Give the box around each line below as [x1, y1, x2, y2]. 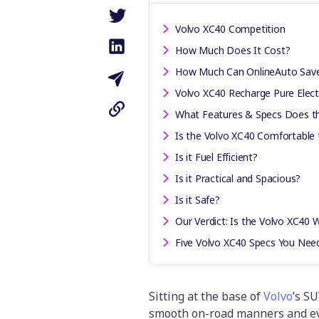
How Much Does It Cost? [175, 43, 291, 57]
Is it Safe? [175, 192, 220, 206]
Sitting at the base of [149, 288, 263, 304]
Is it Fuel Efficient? [175, 150, 258, 164]
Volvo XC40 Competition [175, 21, 286, 36]
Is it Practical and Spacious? [175, 171, 301, 185]
